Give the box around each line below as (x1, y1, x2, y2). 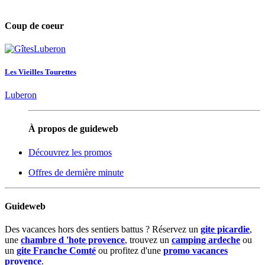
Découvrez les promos (28, 147, 112, 157)
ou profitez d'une (96, 245, 163, 256)
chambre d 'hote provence (21, 235, 125, 245)
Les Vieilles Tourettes (5, 67, 76, 76)
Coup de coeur (5, 20, 64, 31)
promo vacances (163, 245, 228, 256)
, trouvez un (125, 235, 172, 245)
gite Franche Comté (17, 245, 96, 256)
